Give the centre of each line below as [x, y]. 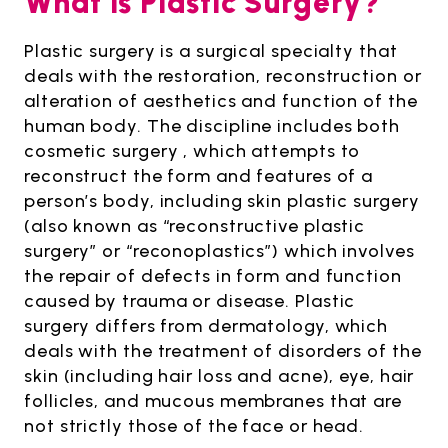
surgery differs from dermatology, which [206, 326]
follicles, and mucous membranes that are [213, 401]
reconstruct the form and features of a [199, 176]
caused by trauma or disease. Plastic [190, 301]
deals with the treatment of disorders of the [223, 351]
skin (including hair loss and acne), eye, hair [219, 376]
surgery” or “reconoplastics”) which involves [219, 251]
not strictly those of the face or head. [194, 426]
